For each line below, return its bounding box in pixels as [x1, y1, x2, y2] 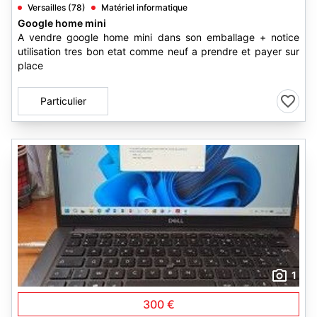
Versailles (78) [28, 2, 86, 13]
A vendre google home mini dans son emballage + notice [18, 31, 299, 43]
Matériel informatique [101, 2, 188, 13]
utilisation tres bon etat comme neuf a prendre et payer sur [18, 45, 299, 57]
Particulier [40, 95, 86, 107]
